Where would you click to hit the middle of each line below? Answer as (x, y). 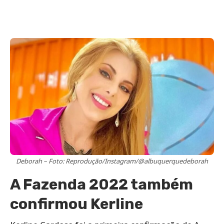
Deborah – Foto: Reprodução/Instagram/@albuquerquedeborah (112, 161)
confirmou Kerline (76, 204)
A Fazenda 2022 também (101, 185)
